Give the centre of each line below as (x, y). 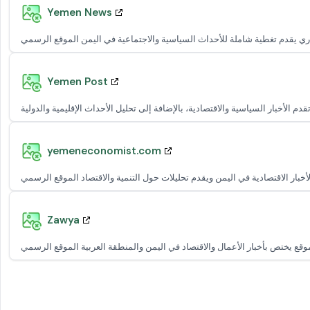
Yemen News (80, 12)
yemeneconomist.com (104, 151)
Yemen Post (77, 81)
